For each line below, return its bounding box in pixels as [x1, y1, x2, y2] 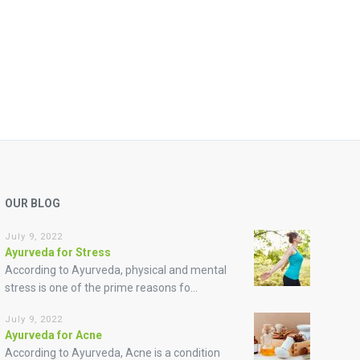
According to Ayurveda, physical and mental [4, 263, 227, 276]
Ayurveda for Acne [4, 328, 102, 342]
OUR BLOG [4, 196, 60, 210]
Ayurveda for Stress [4, 245, 111, 259]
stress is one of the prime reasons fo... [4, 280, 198, 294]
